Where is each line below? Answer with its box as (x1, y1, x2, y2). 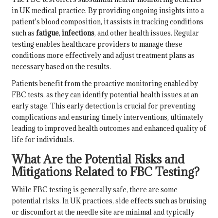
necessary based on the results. (12, 61, 111, 71)
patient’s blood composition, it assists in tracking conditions (12, 17, 203, 26)
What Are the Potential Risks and (12, 151, 184, 166)
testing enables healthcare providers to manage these (12, 39, 182, 49)
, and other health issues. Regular (94, 28, 199, 37)
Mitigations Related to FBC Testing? (12, 164, 200, 179)
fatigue (36, 28, 59, 37)
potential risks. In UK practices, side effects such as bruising (12, 196, 206, 205)
